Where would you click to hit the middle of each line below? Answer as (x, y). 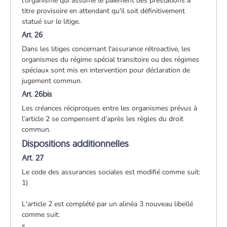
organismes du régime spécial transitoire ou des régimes (111, 59)
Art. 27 (33, 157)
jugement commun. (52, 81)
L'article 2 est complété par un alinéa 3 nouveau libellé (108, 204)
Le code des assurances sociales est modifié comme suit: (111, 172)
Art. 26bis (37, 94)
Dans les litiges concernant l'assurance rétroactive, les (106, 49)
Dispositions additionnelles (75, 143)
